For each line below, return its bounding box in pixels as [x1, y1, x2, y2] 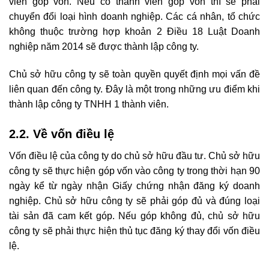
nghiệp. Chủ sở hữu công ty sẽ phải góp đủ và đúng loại [9, 195, 260, 206]
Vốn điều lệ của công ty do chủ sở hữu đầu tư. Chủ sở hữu [9, 150, 260, 161]
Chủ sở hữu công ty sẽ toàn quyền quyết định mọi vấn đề [9, 69, 260, 80]
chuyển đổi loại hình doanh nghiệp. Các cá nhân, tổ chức [9, 11, 260, 22]
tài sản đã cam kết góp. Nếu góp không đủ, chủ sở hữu [9, 210, 260, 221]
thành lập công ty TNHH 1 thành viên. [9, 99, 169, 110]
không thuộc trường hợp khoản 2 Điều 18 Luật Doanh [9, 26, 260, 37]
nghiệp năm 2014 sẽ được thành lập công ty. [9, 41, 201, 52]
